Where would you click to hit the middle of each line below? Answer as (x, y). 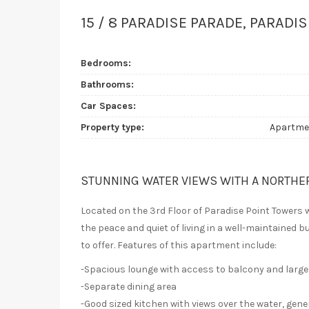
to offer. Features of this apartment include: (179, 246)
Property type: (112, 128)
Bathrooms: (107, 85)
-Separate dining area (129, 287)
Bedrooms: (106, 63)
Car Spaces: (108, 106)
